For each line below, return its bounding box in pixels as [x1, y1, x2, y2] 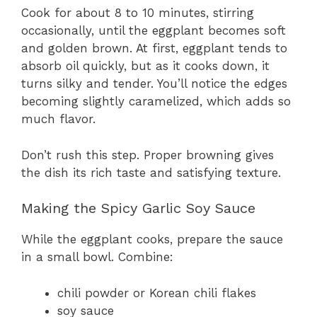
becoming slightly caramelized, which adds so [21, 94, 291, 109]
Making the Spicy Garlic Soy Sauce [21, 200, 255, 217]
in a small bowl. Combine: [21, 250, 173, 265]
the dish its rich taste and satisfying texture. [21, 165, 281, 180]
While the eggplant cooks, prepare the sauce [21, 232, 283, 247]
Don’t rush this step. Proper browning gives [21, 147, 274, 162]
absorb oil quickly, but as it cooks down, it [21, 59, 270, 74]
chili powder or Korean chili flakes [57, 285, 256, 300]
